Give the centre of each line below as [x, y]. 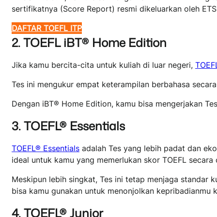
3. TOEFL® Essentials [68, 126]
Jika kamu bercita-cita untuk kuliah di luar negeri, [103, 65]
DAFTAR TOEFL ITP [47, 28]
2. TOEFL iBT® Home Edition [89, 42]
